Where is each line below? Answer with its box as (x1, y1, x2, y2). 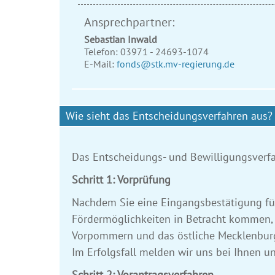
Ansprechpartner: (84, 14, 174, 31)
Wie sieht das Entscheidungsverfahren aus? (66, 109, 273, 123)
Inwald (128, 33, 157, 46)
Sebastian (84, 33, 125, 46)
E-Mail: (84, 58, 117, 71)
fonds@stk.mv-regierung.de (117, 58, 234, 71)
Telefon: (84, 45, 120, 58)
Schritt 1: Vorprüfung (72, 172, 171, 187)
